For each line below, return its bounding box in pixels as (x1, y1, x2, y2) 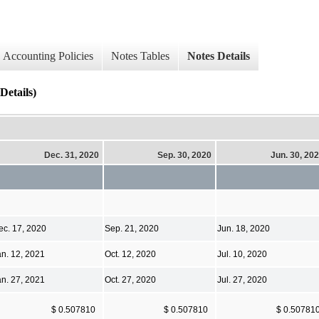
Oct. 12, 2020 (105, 249, 156, 258)
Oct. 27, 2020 (105, 275, 156, 284)
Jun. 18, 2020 (217, 224, 270, 233)
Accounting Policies (3, 50, 93, 63)
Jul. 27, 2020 (217, 275, 267, 284)
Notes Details (187, 50, 250, 63)
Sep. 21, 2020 (105, 224, 159, 233)
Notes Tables (111, 50, 169, 63)
